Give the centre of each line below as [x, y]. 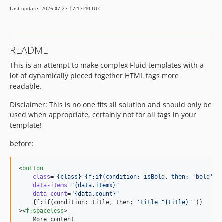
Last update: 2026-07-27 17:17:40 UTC [55, 8]
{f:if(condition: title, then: [78, 202]
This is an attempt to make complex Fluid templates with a [107, 65]
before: [22, 143]
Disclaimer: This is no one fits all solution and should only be [111, 104]
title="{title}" [166, 202]
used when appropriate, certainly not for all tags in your [103, 115]
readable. [26, 86]
